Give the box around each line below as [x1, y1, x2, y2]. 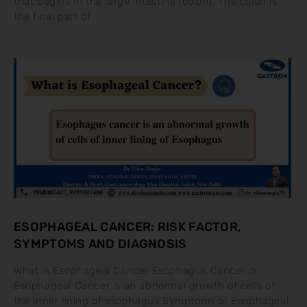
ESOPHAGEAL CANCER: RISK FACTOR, [14, 219, 242, 234]
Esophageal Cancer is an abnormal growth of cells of [14, 279, 275, 292]
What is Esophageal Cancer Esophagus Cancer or [14, 264, 259, 277]
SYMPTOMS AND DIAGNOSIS [14, 236, 187, 251]
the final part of [14, 10, 91, 23]
